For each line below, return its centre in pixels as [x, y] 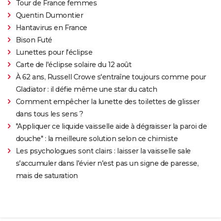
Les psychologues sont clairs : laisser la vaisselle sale [103, 151]
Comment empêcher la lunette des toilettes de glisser [108, 101]
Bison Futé [34, 40]
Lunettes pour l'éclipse [54, 52]
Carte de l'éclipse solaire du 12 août [74, 64]
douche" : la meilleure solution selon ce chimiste [97, 138]
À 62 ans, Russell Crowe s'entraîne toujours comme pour [111, 77]
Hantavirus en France [51, 27]
